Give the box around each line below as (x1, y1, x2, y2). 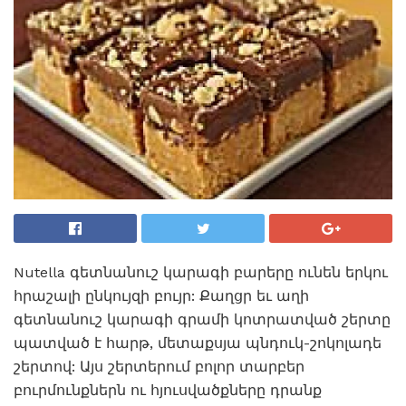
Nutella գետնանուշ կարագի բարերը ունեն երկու (14, 263, 388, 281)
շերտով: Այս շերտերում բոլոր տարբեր (14, 357, 304, 375)
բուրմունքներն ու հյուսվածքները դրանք (14, 381, 322, 399)
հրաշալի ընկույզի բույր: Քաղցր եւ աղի (14, 286, 309, 304)
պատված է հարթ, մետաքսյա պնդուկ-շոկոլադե (14, 333, 382, 352)
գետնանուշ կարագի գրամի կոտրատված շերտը (14, 310, 391, 328)
